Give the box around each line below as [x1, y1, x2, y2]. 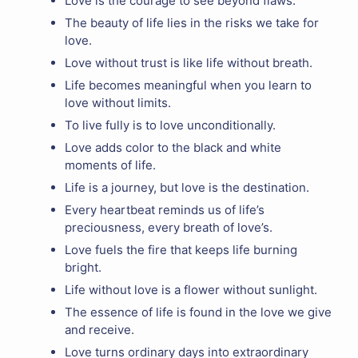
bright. [65, 260, 101, 276]
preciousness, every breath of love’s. [65, 220, 272, 236]
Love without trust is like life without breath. [65, 55, 312, 71]
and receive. [65, 322, 134, 338]
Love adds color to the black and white [65, 140, 281, 156]
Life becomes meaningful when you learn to [65, 78, 312, 93]
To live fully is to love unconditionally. [65, 117, 276, 133]
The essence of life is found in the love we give [65, 304, 332, 320]
